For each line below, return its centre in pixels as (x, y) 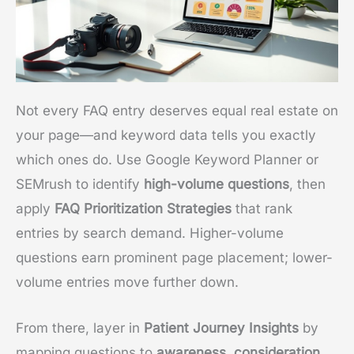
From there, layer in (80, 328)
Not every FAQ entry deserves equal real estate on (177, 110)
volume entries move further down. (127, 282)
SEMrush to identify (80, 184)
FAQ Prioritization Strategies (143, 208)
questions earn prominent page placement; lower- (174, 257)
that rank (262, 208)
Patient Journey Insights (221, 328)
